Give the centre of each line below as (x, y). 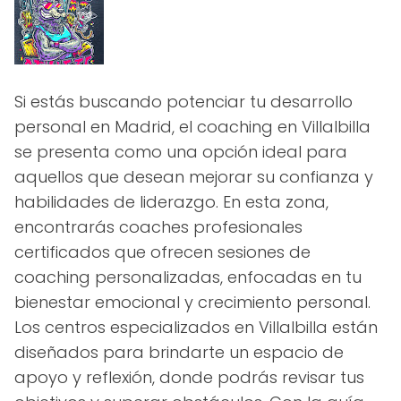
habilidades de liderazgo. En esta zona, (171, 202)
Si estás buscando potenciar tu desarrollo (183, 102)
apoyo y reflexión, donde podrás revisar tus (189, 377)
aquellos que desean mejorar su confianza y (194, 177)
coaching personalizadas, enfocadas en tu (188, 277)
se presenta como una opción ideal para (181, 152)
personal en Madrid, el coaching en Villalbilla (192, 127)
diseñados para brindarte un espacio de (179, 352)
